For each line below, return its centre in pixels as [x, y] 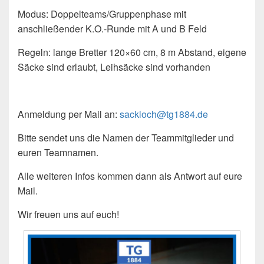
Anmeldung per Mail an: [69, 114]
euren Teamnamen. [58, 153]
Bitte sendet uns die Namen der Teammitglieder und [126, 138]
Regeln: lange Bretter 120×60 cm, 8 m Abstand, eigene [132, 52]
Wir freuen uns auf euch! [68, 214]
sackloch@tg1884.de [164, 114]
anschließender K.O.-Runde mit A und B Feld [112, 29]
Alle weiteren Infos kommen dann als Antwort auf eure [130, 176]
